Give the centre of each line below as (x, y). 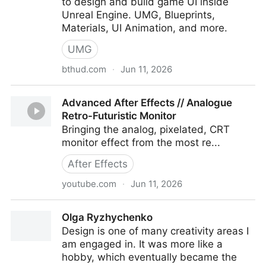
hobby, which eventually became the (149, 257)
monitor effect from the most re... (141, 142)
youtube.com (89, 184)
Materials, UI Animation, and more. (145, 28)
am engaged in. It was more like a (142, 244)
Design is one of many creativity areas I (155, 231)
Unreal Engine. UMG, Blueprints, (138, 15)
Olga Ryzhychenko (107, 217)
